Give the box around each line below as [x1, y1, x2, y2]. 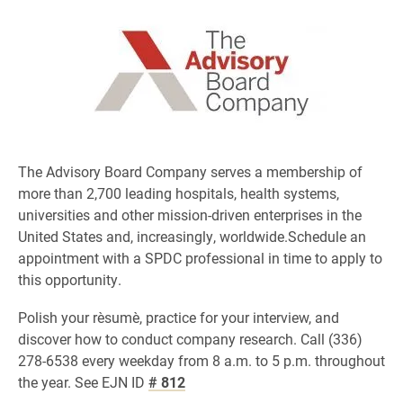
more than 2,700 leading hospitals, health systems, [18, 184, 339, 202]
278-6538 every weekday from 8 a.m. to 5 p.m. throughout [18, 351, 385, 370]
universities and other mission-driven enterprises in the [18, 205, 362, 224]
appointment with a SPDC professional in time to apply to [18, 248, 382, 267]
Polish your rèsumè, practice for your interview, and [18, 308, 339, 327]
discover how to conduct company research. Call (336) [18, 329, 363, 348]
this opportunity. [18, 270, 121, 289]
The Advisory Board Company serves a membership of [18, 162, 363, 181]
